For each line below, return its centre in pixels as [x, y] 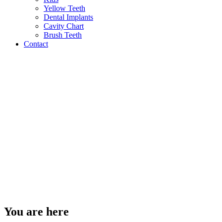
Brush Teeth [63, 35]
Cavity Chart [64, 26]
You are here [36, 212]
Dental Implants [68, 17]
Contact [36, 44]
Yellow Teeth [64, 8]
